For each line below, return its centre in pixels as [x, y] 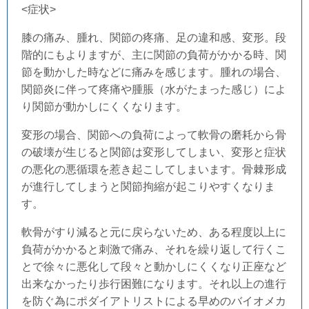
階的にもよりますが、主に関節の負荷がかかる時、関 [154, 55]
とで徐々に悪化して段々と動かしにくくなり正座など [154, 267]
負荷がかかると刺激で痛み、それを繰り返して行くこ [154, 250]
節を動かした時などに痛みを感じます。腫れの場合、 [154, 72]
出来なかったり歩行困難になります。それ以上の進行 [154, 284]
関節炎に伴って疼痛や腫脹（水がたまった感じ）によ [154, 90]
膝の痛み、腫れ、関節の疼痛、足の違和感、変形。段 [154, 38]
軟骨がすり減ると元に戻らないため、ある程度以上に [154, 232]
